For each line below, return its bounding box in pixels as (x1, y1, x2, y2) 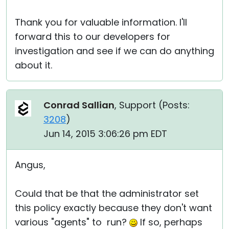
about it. (15, 59, 52, 72)
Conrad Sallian (43, 99, 114, 111)
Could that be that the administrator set (15, 187, 199, 200)
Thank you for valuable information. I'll (15, 16, 187, 29)
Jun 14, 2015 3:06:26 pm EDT (43, 127, 167, 140)
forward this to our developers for (15, 30, 170, 43)
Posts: (163, 99, 190, 111)
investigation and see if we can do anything (15, 44, 214, 57)
